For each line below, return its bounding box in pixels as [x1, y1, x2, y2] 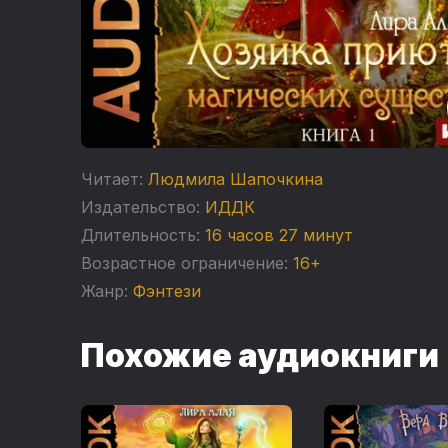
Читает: [80, 169, 143, 190]
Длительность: [80, 225, 200, 246]
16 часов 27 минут [204, 225, 353, 246]
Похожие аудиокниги [80, 336, 439, 376]
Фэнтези [132, 281, 201, 302]
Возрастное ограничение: [80, 253, 288, 274]
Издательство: [80, 197, 200, 218]
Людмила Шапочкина [147, 169, 323, 190]
